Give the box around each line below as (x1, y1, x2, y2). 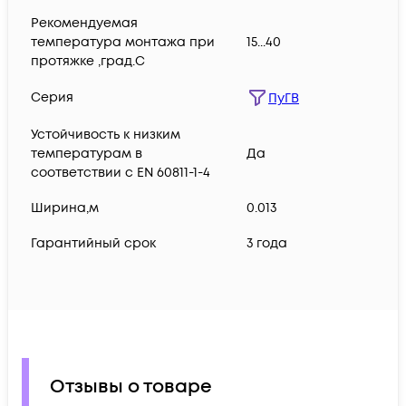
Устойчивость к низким (31, 126, 180, 144)
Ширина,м (31, 199, 99, 217)
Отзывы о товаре (50, 373, 212, 400)
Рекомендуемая (31, 14, 138, 33)
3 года (246, 235, 287, 253)
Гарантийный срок (31, 235, 156, 253)
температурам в (31, 145, 142, 163)
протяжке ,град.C (31, 53, 145, 71)
